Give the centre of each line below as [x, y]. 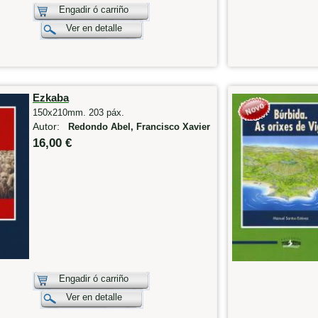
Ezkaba [50, 98]
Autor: [50, 127]
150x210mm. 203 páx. [78, 113]
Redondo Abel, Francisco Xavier [139, 127]
